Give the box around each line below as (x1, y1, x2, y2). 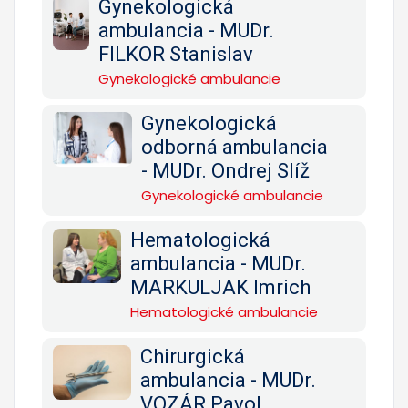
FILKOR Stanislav (98, 42, 253, 66)
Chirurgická (140, 344, 246, 368)
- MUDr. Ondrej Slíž (140, 158, 310, 182)
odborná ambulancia (140, 135, 328, 158)
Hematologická (129, 228, 270, 251)
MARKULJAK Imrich (129, 275, 311, 299)
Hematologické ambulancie (129, 301, 318, 321)
